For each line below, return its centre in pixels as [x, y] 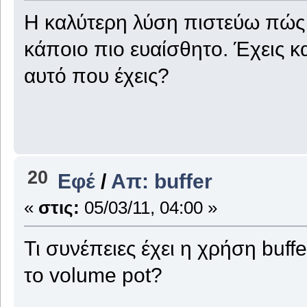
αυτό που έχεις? [96, 75]
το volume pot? [93, 275]
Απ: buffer [162, 181]
